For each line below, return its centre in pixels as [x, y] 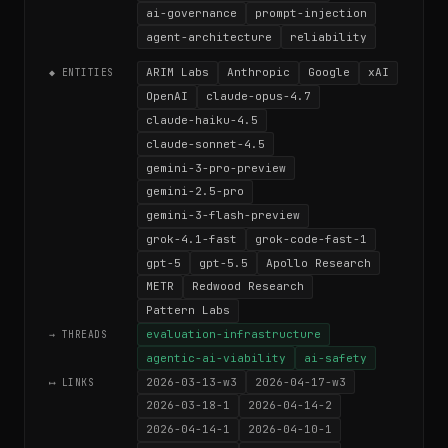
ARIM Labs [177, 72]
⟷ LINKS [72, 382]
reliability [328, 36]
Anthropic [258, 72]
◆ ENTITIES [81, 73]
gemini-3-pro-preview [216, 167]
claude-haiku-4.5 [202, 120]
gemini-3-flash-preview [223, 215]
